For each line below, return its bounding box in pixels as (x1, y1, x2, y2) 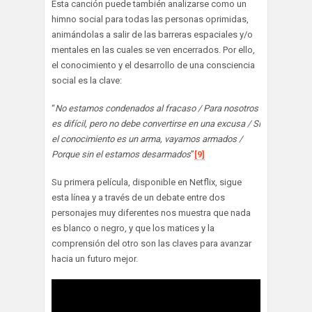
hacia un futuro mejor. (52, 253, 138, 265)
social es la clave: (52, 75, 122, 86)
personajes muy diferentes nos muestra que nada (52, 208, 251, 219)
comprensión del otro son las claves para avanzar (52, 238, 251, 249)
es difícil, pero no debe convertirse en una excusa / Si (52, 118, 260, 130)
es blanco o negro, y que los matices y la (52, 223, 214, 234)
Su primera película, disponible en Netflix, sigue (52, 177, 242, 188)
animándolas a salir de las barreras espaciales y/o (52, 29, 253, 40)
